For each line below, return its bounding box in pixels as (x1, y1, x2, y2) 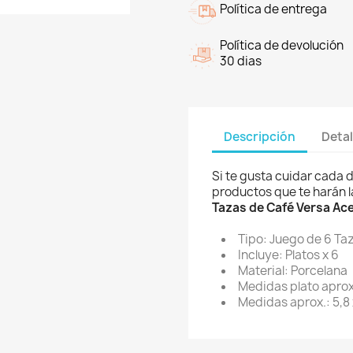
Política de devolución (220, 37, 344, 54)
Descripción (224, 128, 295, 145)
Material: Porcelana (238, 262, 347, 279)
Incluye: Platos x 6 (238, 247, 339, 263)
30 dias (220, 53, 262, 69)
